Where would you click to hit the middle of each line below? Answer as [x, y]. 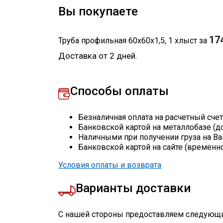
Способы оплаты [119, 91]
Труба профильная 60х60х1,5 [111, 41]
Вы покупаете [98, 12]
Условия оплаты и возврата [110, 165]
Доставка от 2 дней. [98, 56]
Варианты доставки [133, 188]
